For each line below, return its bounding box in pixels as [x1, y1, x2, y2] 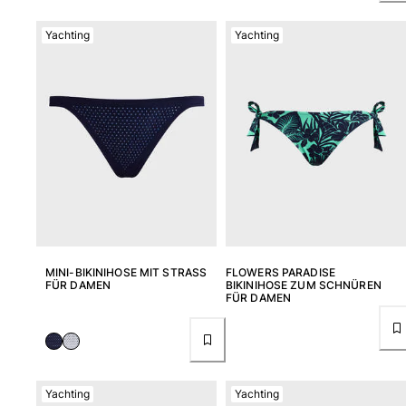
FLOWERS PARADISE [226, 265, 335, 279]
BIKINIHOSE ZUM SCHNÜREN [226, 277, 382, 292]
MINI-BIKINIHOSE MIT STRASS [45, 265, 208, 279]
